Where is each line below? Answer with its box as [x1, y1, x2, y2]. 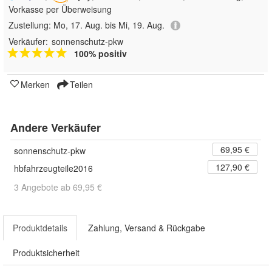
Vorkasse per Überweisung [8, 2, 112, 15]
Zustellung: [8, 18, 53, 31]
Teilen [67, 78, 93, 91]
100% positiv [74, 47, 127, 60]
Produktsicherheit [13, 246, 80, 259]
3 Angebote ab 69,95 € [14, 181, 102, 194]
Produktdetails [13, 222, 67, 234]
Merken [21, 78, 50, 91]
